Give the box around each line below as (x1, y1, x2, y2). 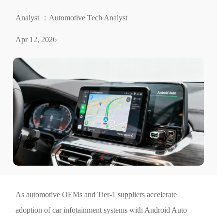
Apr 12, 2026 (15, 35, 57, 44)
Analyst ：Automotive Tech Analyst (15, 13, 128, 22)
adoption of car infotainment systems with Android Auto (15, 206, 187, 215)
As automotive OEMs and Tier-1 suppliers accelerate (15, 190, 177, 199)
